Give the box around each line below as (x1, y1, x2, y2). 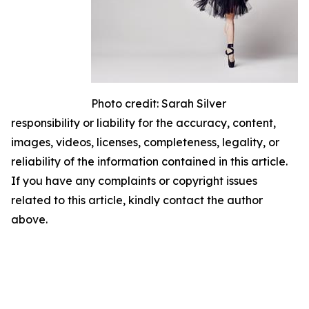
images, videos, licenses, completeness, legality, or (11, 134, 279, 149)
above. (11, 212, 48, 226)
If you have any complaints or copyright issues (11, 173, 257, 188)
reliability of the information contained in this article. (11, 154, 288, 168)
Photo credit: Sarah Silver (91, 96, 226, 110)
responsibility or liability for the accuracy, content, (11, 115, 276, 130)
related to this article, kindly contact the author (11, 192, 263, 207)
